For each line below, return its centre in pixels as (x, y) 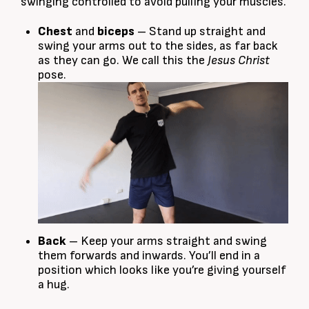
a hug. (54, 285)
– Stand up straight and (201, 32)
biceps (117, 32)
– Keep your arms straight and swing (167, 241)
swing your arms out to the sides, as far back (158, 46)
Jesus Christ (239, 61)
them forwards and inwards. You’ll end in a (149, 256)
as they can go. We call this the (123, 61)
